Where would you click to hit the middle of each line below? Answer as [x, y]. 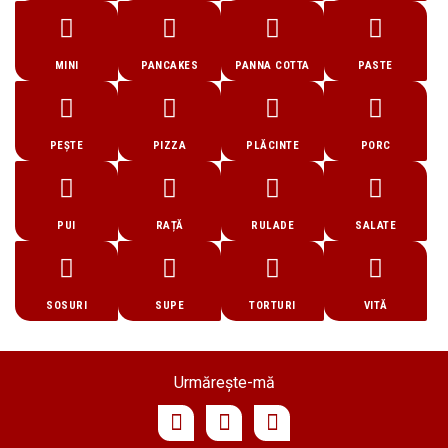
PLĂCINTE [272, 146]
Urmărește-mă [224, 383]
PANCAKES [169, 66]
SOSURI [66, 306]
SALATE [375, 226]
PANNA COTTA [272, 66]
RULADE [272, 226]
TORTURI [272, 306]
